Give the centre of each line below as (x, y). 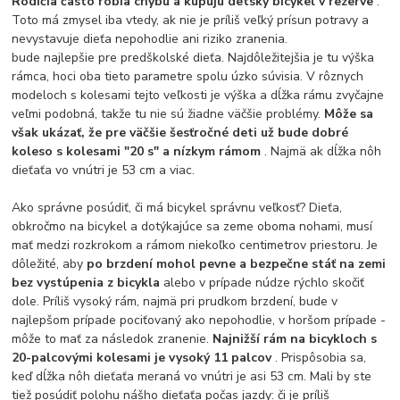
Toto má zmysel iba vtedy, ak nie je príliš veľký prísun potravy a (191, 20)
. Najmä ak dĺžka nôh (323, 151)
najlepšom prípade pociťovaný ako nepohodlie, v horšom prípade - (199, 320)
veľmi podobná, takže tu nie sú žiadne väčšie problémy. (168, 113)
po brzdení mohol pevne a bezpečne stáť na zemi (237, 263)
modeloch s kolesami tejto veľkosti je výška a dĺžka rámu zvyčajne (198, 95)
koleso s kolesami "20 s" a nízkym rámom (138, 151)
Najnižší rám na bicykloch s (295, 338)
